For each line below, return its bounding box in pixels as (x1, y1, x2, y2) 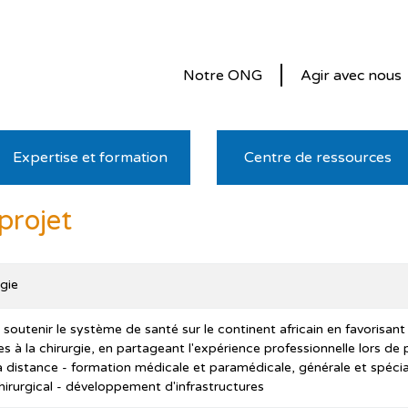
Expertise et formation (13, 148, 168, 167)
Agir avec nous (300, 66, 402, 86)
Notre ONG (182, 66, 262, 86)
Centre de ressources (243, 148, 392, 167)
